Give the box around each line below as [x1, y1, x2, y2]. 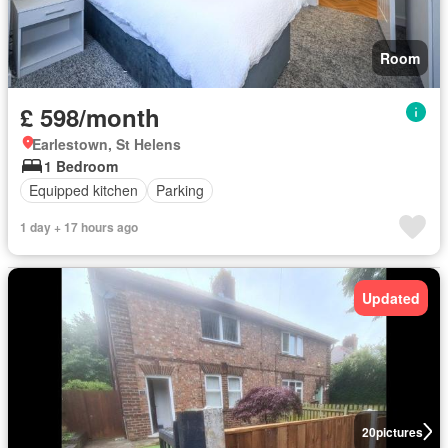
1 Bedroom [44, 155, 118, 176]
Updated [362, 287, 420, 308]
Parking [156, 180, 204, 201]
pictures [375, 422, 423, 441]
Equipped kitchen [29, 180, 138, 201]
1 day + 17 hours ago [20, 217, 138, 236]
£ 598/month [20, 99, 160, 134]
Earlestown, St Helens [32, 133, 181, 154]
